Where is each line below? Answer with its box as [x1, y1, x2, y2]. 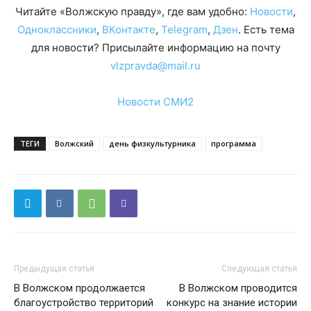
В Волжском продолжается [14, 282, 145, 294]
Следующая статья [221, 264, 297, 274]
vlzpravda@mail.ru [110, 59, 201, 72]
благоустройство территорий [14, 296, 153, 309]
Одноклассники [17, 23, 96, 36]
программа [211, 138, 256, 149]
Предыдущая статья [14, 264, 94, 274]
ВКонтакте [101, 23, 155, 36]
